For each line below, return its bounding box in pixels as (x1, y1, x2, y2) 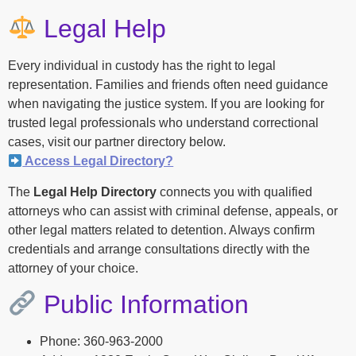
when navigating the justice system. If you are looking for (8, 97, 324, 111)
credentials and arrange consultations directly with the (8, 242, 310, 256)
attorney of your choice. (8, 261, 138, 275)
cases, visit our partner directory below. (8, 135, 226, 149)
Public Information (37, 290, 250, 319)
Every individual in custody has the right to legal (8, 59, 276, 73)
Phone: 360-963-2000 (40, 335, 163, 349)
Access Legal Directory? (22, 154, 174, 168)
